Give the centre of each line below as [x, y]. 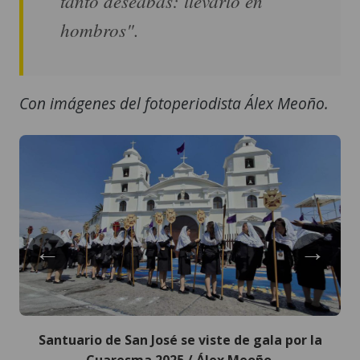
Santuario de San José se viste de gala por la [180, 340]
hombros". [100, 30]
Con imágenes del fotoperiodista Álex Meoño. [174, 104]
